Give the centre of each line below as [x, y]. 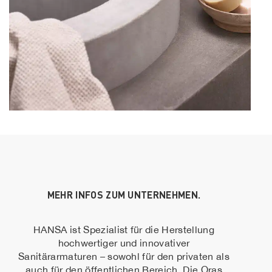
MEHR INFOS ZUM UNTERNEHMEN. [124, 194]
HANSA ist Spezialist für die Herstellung [124, 229]
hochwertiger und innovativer [124, 243]
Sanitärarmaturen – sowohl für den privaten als [124, 256]
